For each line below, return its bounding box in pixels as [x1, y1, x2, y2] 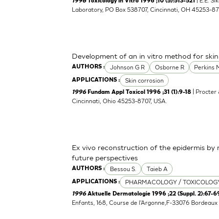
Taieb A [146, 165, 168, 173]
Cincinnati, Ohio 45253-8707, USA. [72, 97, 168, 105]
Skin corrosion [125, 76, 164, 84]
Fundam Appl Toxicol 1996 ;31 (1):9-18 [88, 89, 192, 95]
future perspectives [72, 153, 138, 162]
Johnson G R [109, 63, 145, 71]
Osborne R [154, 63, 184, 71]
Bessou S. [109, 165, 136, 173]
